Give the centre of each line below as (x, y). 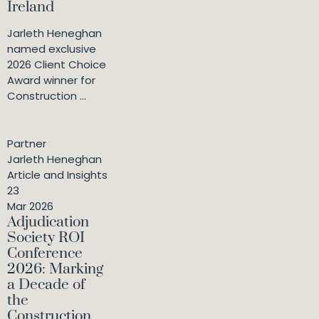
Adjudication (48, 223)
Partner (27, 144)
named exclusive (52, 49)
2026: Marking (55, 270)
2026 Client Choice (57, 65)
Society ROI (46, 238)
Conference (45, 254)
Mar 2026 (30, 206)
